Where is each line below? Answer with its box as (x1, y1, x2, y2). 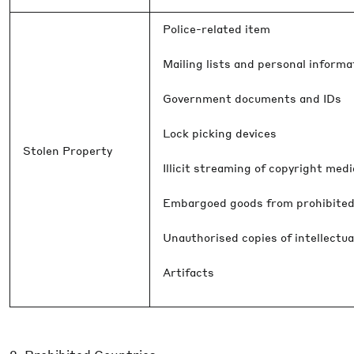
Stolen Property (23, 143, 112, 157)
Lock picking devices (163, 126, 277, 140)
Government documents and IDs (163, 91, 341, 105)
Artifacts (163, 265, 214, 279)
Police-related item (163, 21, 270, 36)
